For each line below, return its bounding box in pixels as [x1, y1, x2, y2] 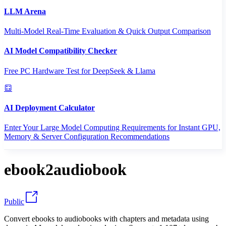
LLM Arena [4, 7, 46, 16]
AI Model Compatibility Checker [4, 46, 117, 55]
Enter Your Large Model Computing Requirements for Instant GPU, [4, 123, 220, 132]
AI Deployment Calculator [4, 103, 95, 112]
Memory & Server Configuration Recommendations [4, 132, 169, 141]
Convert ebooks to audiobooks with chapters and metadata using [4, 214, 209, 223]
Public [4, 197, 24, 206]
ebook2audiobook [4, 160, 127, 179]
